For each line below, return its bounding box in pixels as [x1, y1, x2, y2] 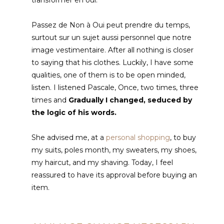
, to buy [170, 132, 196, 142]
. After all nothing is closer [104, 45, 194, 54]
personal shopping [106, 132, 170, 142]
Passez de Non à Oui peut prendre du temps [31, 20, 189, 29]
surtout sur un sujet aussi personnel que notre [31, 32, 192, 42]
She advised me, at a [31, 132, 106, 142]
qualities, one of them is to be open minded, [31, 70, 186, 79]
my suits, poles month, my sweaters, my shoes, [31, 145, 197, 154]
